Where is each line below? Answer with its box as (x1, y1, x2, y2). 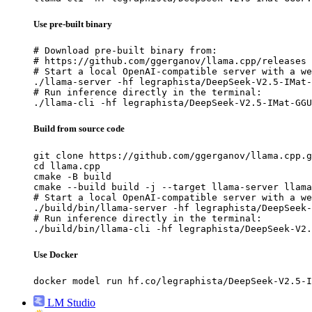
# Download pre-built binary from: (33, 45, 217, 56)
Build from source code (33, 123, 125, 134)
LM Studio (47, 297, 95, 309)
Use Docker (33, 249, 78, 260)
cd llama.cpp (33, 160, 100, 171)
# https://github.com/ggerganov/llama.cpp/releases (33, 56, 306, 67)
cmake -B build (33, 171, 111, 182)
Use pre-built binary (33, 19, 112, 30)
